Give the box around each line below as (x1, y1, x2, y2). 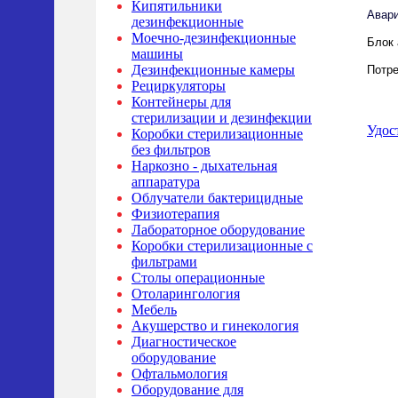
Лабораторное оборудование (131, 222, 305, 237)
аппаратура (131, 174, 200, 189)
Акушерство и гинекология (131, 318, 298, 333)
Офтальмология (131, 366, 227, 381)
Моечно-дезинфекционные (131, 30, 296, 45)
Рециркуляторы (131, 78, 226, 93)
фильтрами (131, 254, 197, 269)
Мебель (131, 302, 177, 317)
